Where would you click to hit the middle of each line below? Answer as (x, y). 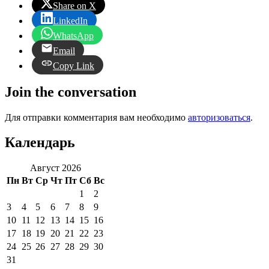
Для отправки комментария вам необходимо (96, 117)
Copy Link (74, 65)
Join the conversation (71, 92)
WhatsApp (73, 35)
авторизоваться (219, 117)
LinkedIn (70, 20)
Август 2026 (56, 168)
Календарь (40, 143)
